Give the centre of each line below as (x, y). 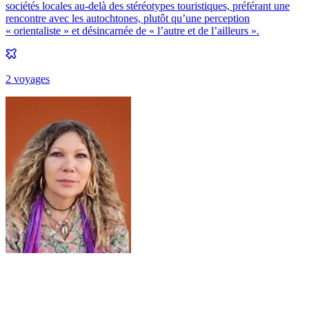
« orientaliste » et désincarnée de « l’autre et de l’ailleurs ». (132, 30)
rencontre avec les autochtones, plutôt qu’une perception (128, 18)
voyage (28, 79)
